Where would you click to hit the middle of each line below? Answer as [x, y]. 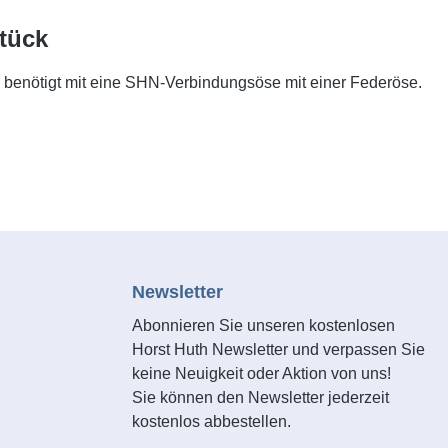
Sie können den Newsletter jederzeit [260, 397]
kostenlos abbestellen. [211, 421]
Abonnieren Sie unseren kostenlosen [263, 325]
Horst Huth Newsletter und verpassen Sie [278, 349]
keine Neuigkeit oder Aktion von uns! [261, 373]
